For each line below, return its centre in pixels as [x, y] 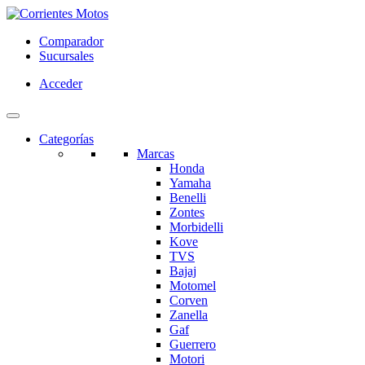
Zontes [187, 212]
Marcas [156, 154]
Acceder [61, 84]
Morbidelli [196, 227]
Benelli [188, 198]
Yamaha [190, 183]
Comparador [71, 41]
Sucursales [66, 56]
